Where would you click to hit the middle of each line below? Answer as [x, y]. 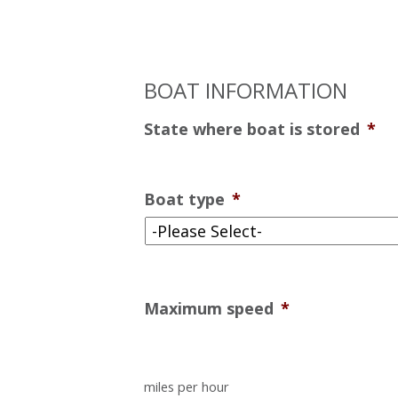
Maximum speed [209, 308]
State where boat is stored [252, 128]
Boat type [184, 199]
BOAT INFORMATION [246, 90]
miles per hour [187, 386]
